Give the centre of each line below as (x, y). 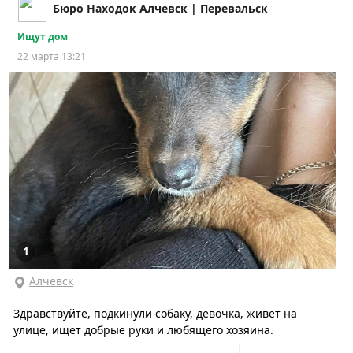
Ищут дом (43, 37)
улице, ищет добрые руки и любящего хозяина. (143, 330)
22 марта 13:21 (52, 57)
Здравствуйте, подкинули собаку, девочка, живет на (155, 314)
